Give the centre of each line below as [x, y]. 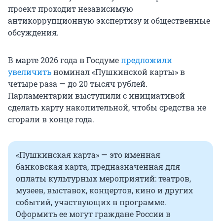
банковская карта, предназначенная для [98, 167]
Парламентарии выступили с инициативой [96, 96]
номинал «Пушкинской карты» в [118, 72]
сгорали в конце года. [51, 119]
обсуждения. [33, 33]
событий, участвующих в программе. [91, 202]
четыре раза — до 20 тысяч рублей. [78, 84]
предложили [147, 60]
